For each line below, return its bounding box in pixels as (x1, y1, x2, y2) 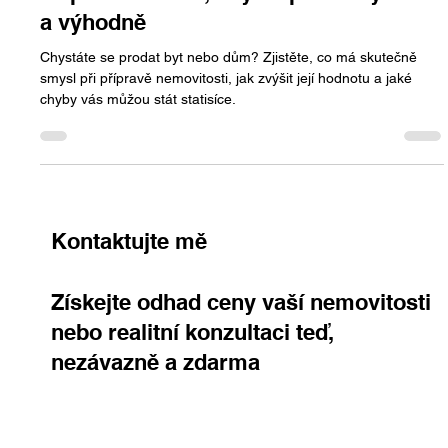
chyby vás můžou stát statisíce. (40, 138, 237, 155)
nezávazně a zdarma (50, 396, 260, 423)
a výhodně (40, 56, 147, 83)
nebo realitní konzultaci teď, (50, 366, 334, 393)
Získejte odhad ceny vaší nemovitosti (50, 336, 431, 363)
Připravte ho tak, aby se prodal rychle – (40, 26, 444, 53)
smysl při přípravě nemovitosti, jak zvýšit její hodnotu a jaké (40, 117, 413, 134)
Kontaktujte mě (50, 276, 207, 303)
